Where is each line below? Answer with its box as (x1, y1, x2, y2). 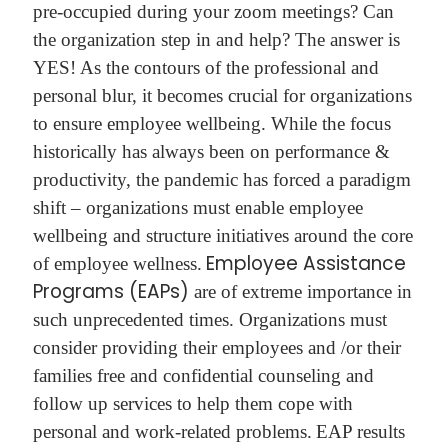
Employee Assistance (205, 250, 406, 278)
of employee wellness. (32, 253, 202, 275)
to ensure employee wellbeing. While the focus (32, 113, 391, 135)
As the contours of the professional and (79, 57, 379, 79)
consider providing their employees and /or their (32, 337, 401, 359)
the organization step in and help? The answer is (32, 29, 400, 51)
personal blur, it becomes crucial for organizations (32, 85, 412, 107)
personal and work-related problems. (32, 421, 312, 443)
